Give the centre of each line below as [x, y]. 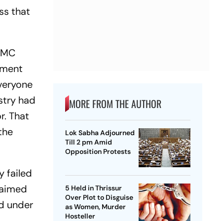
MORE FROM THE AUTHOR [115, 104]
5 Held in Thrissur [93, 188]
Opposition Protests [98, 152]
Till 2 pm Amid [88, 142]
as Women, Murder [95, 207]
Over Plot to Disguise [99, 198]
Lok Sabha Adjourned [100, 133]
